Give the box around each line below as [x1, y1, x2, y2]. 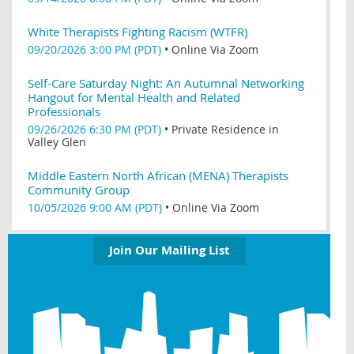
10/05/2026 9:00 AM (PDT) [28, 199, 162, 215]
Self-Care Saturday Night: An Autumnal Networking [28, 74, 304, 91]
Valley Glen [28, 134, 86, 149]
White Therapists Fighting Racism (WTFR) [28, 23, 247, 40]
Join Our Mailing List [108, 241, 230, 258]
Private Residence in [171, 121, 279, 137]
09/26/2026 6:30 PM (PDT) [28, 121, 161, 137]
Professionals [28, 103, 100, 119]
